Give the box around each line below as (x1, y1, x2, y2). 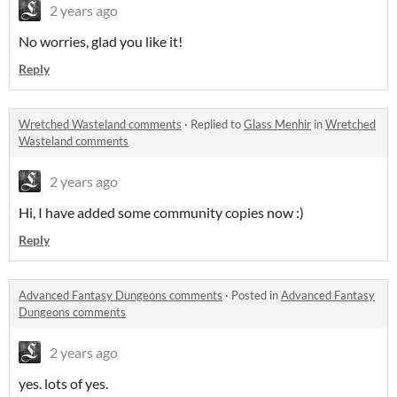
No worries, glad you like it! (19, 33, 183, 51)
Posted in (231, 288, 281, 303)
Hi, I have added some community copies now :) (19, 204, 304, 222)
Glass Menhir (244, 117, 311, 132)
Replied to (191, 117, 244, 132)
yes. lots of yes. (19, 375, 108, 393)
